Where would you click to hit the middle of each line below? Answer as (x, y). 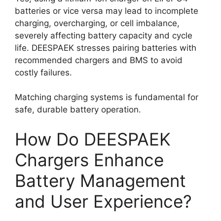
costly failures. (43, 72)
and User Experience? (103, 201)
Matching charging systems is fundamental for (107, 97)
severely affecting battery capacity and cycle (104, 35)
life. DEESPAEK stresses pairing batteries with (106, 48)
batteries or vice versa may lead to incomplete (107, 11)
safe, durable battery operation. (78, 110)
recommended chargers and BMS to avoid (99, 60)
